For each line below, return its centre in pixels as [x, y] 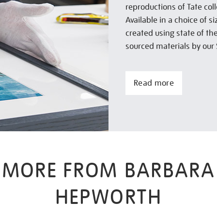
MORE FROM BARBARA [108, 170]
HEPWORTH [108, 197]
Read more [154, 83]
